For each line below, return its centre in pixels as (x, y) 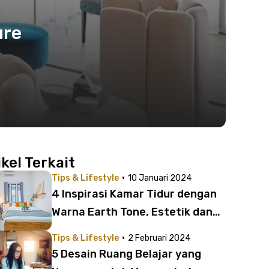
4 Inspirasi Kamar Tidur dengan (134, 194)
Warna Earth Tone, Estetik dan (132, 212)
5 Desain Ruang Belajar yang (126, 254)
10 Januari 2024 (160, 178)
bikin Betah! (83, 230)
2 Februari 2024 (159, 238)
